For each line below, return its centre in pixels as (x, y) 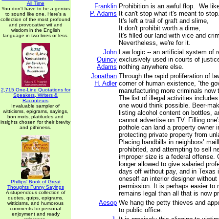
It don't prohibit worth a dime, (161, 28)
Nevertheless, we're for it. (155, 43)
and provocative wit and (35, 25)
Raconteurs (35, 100)
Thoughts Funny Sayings (35, 187)
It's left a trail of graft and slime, (164, 21)
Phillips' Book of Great (35, 182)
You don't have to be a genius (35, 9)
